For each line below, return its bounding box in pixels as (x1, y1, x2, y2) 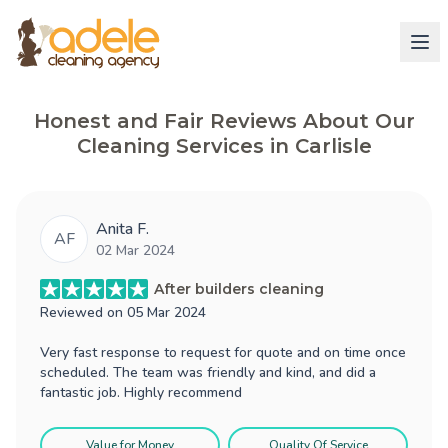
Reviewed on (40, 302, 127, 322)
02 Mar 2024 (96, 240, 175, 260)
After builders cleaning (154, 279, 324, 298)
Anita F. (96, 217, 149, 240)
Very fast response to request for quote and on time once (40, 342, 406, 362)
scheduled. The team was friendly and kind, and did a (40, 362, 376, 382)
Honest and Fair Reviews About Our (33, 108, 415, 133)
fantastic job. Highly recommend (40, 382, 242, 402)
